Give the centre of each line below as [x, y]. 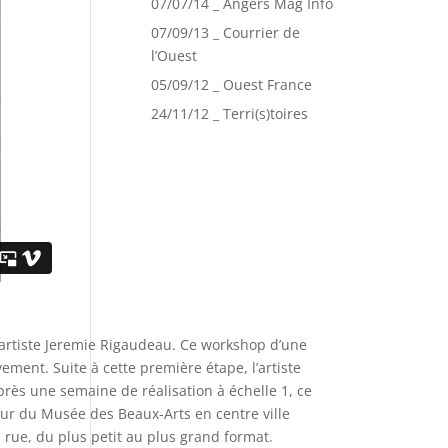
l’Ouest [174, 55]
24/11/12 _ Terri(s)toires [229, 113]
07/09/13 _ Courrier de [225, 32]
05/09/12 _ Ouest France [231, 84]
